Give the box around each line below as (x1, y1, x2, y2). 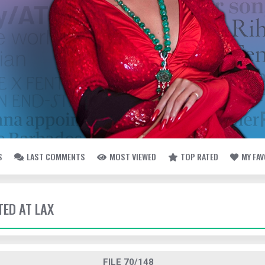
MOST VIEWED (109, 150, 156, 163)
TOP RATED (180, 150, 218, 163)
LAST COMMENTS (27, 150, 85, 163)
